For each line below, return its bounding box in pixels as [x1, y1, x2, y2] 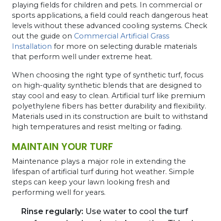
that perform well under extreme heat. [12, 52, 152, 61]
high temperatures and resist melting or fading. [12, 122, 182, 131]
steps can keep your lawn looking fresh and [12, 177, 170, 186]
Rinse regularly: [21, 206, 83, 216]
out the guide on [12, 31, 74, 40]
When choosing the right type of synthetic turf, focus [12, 70, 203, 79]
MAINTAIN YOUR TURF [12, 140, 113, 153]
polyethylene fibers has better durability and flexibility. [12, 101, 206, 110]
